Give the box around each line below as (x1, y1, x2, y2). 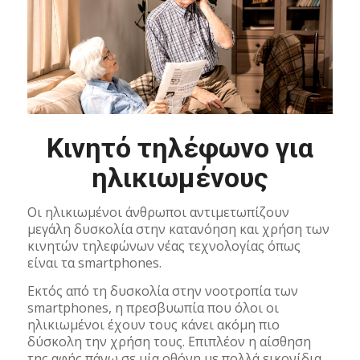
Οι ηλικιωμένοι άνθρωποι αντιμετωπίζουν (27, 203, 289, 222)
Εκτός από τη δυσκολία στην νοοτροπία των (27, 281, 298, 300)
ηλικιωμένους (91, 162, 268, 194)
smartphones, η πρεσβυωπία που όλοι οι (27, 298, 279, 317)
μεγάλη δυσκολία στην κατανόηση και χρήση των (27, 220, 329, 239)
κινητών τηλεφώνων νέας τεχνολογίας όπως (27, 237, 301, 256)
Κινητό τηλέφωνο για (46, 132, 313, 165)
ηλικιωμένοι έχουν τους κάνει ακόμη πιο (27, 315, 280, 333)
